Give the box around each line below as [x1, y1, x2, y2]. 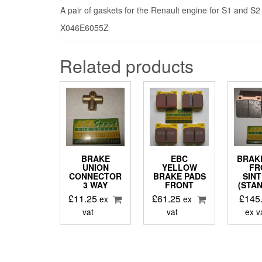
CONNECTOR [69, 170, 122, 182]
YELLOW [161, 161, 197, 174]
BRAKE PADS [153, 170, 206, 182]
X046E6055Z [60, 22, 109, 34]
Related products [60, 53, 194, 79]
